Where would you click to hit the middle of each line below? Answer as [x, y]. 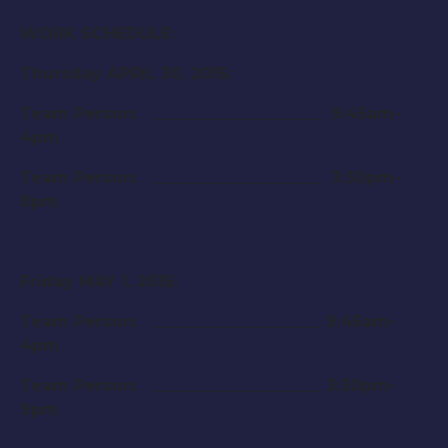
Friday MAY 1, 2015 [97, 282]
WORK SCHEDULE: [97, 34]
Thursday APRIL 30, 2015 [124, 74]
